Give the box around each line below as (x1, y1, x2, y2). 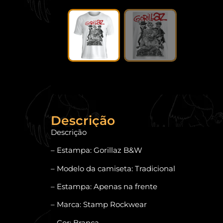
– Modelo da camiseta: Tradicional (51, 163, 175, 173)
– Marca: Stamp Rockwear (51, 200, 147, 210)
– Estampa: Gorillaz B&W (51, 145, 142, 155)
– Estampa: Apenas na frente (51, 181, 157, 191)
